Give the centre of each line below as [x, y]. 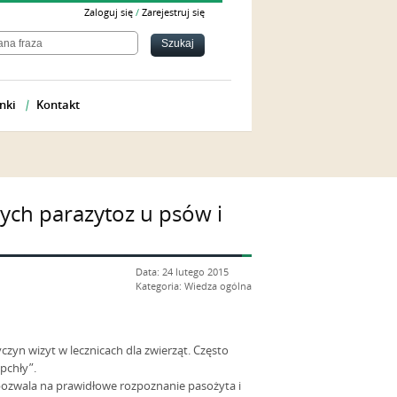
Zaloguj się [109, 13]
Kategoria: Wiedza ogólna [194, 287]
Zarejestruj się [173, 13]
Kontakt [58, 105]
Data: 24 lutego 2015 [182, 272]
